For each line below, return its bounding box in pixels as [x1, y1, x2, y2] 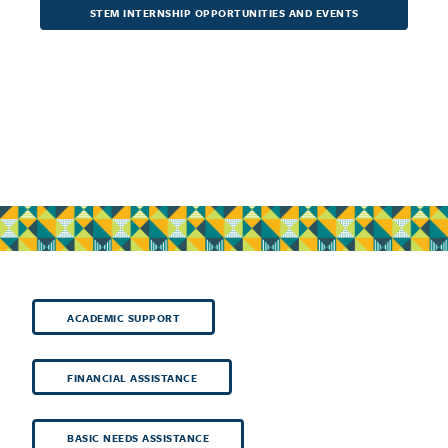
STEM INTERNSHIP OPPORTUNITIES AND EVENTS [89, 5, 359, 22]
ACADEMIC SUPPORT [67, 310, 180, 327]
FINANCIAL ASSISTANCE [67, 370, 197, 387]
